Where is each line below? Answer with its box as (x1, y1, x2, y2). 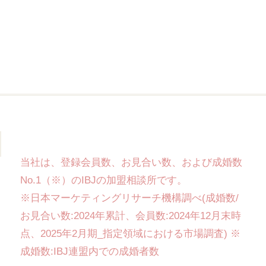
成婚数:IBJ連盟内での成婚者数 (20, 246, 159, 258)
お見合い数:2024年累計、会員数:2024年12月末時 (20, 210, 241, 222)
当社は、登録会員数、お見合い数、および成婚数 (20, 157, 242, 169)
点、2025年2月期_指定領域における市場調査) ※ (20, 228, 240, 240)
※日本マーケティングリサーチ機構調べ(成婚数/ (20, 192, 239, 204)
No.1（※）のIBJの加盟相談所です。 (20, 175, 187, 186)
